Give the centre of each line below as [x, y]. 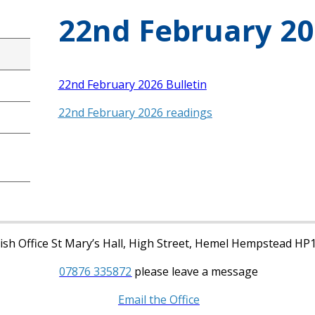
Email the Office [159, 300]
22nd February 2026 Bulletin [132, 85]
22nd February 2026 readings [135, 113]
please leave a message [195, 271]
